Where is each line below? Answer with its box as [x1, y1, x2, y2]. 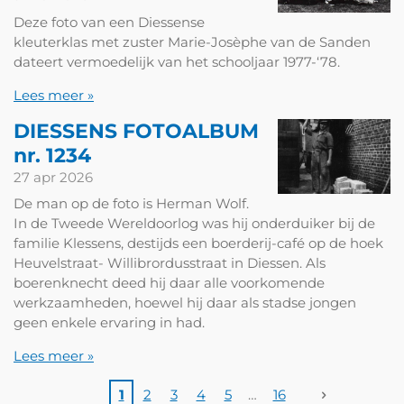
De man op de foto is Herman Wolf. [14, 195, 249, 213]
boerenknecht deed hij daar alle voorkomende [14, 274, 325, 292]
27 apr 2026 [14, 168, 93, 186]
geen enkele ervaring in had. [14, 314, 205, 332]
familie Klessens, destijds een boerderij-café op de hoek [14, 234, 383, 252]
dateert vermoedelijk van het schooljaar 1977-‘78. [14, 52, 340, 70]
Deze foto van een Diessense [14, 13, 205, 31]
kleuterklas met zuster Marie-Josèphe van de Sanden [14, 32, 371, 50]
